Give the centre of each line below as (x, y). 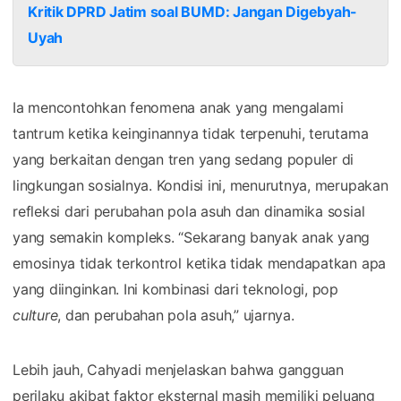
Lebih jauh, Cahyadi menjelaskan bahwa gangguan (178, 369)
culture (35, 315)
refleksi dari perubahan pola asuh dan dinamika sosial (189, 211)
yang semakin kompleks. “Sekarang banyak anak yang (192, 237)
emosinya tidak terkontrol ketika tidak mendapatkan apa (200, 263)
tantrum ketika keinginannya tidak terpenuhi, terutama (191, 133)
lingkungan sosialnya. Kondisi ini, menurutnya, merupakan (200, 185)
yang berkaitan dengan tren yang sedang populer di (183, 159)
